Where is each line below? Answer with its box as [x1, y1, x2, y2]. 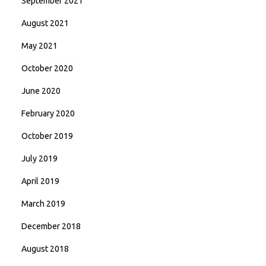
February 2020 [21, 109, 75, 118]
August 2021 [21, 18, 69, 28]
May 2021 [21, 41, 58, 50]
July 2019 [21, 154, 58, 163]
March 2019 [21, 199, 65, 208]
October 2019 [21, 131, 73, 141]
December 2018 [21, 221, 81, 231]
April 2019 [21, 176, 59, 186]
